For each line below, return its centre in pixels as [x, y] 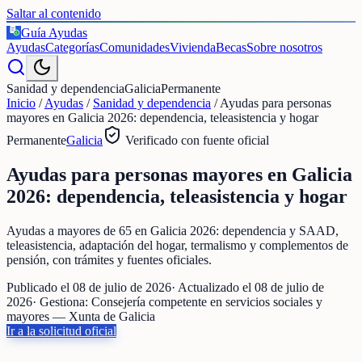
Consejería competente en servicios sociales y [207, 301]
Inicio [21, 103]
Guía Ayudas [54, 33]
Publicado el [40, 287]
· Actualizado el [213, 287]
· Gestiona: [62, 301]
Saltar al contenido [54, 13]
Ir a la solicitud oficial [61, 330]
